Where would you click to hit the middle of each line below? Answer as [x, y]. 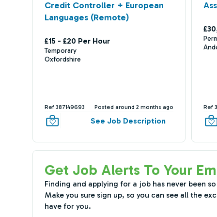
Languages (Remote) [86, 17]
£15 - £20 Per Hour [77, 41]
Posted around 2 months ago [134, 107]
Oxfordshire [62, 59]
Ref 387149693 [64, 107]
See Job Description [128, 121]
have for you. [68, 206]
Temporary [60, 51]
